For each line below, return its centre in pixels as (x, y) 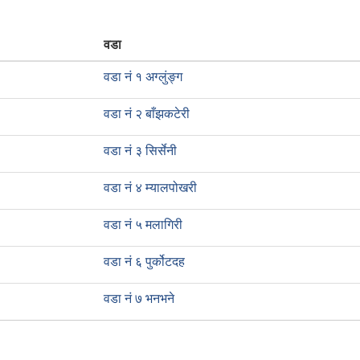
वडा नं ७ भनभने (139, 299)
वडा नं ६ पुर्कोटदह (144, 262)
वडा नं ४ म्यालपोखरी (150, 188)
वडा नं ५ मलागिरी (143, 225)
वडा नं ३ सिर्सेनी (140, 151)
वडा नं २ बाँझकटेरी (147, 114)
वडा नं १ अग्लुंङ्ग (143, 77)
